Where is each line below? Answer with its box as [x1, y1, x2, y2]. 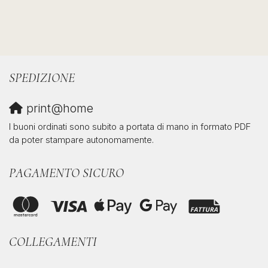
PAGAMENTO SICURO [9, 165, 124, 181]
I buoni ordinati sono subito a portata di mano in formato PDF [9, 121, 251, 133]
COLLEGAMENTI [9, 233, 97, 249]
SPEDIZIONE [9, 70, 75, 86]
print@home [23, 101, 93, 116]
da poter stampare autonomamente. [9, 134, 154, 146]
